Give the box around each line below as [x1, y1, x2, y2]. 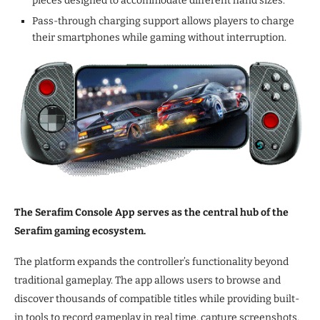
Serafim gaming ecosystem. [14, 225, 146, 238]
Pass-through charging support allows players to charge [32, 15, 294, 28]
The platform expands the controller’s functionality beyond [14, 256, 289, 269]
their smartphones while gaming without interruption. [32, 31, 286, 44]
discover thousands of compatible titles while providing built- [14, 293, 299, 306]
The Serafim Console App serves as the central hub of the [14, 206, 289, 219]
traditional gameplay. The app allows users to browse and [14, 274, 281, 287]
